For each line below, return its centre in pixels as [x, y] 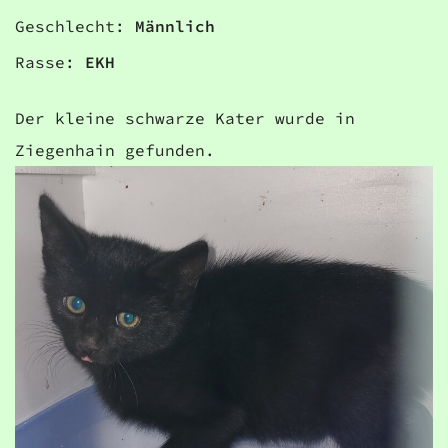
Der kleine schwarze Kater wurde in [185, 117]
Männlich [175, 25]
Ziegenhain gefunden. [115, 149]
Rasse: [50, 61]
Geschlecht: [75, 25]
